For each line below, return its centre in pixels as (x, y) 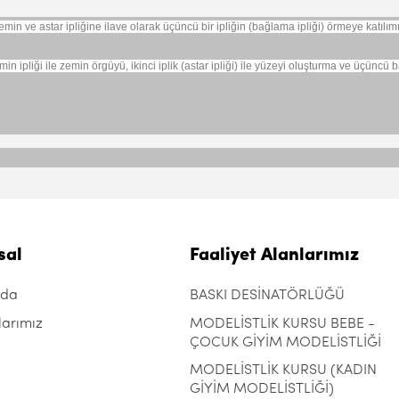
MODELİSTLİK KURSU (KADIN (283, 370)
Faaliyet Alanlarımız (274, 256)
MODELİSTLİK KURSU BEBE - (282, 324)
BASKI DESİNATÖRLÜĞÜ (267, 296)
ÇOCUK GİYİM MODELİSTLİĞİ (285, 342)
